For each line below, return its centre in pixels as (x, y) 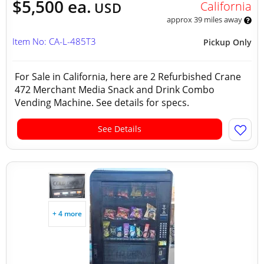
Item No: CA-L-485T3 (54, 41)
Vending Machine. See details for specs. (104, 103)
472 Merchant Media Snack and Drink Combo (115, 90)
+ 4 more (67, 214)
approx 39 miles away (205, 19)
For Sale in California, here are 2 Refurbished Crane (128, 77)
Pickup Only (227, 42)
